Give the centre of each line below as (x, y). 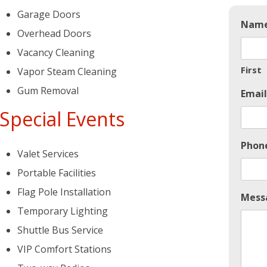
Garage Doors (49, 14)
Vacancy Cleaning (56, 52)
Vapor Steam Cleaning (67, 72)
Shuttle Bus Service (60, 230)
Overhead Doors (54, 33)
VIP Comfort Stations (64, 249)
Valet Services (48, 154)
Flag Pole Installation (64, 192)
